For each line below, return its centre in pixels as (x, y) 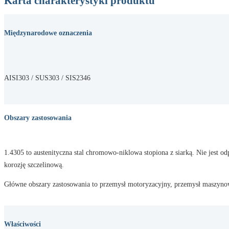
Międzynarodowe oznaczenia (48, 33)
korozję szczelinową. (34, 165)
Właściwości (22, 224)
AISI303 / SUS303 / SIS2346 (47, 78)
